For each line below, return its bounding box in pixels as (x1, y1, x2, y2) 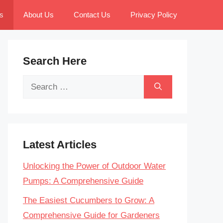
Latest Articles (23, 138, 97, 151)
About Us (23, 10, 54, 19)
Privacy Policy (130, 10, 177, 19)
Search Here (23, 55, 87, 67)
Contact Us (74, 10, 111, 19)
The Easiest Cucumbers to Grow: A (23, 195, 154, 205)
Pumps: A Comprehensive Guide (23, 176, 143, 186)
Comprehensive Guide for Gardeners (23, 210, 160, 220)
